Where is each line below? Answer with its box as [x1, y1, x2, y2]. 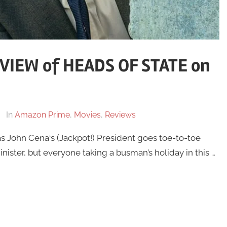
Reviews [104, 110, 136, 120]
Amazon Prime [14, 110, 70, 120]
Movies [73, 110, 101, 120]
